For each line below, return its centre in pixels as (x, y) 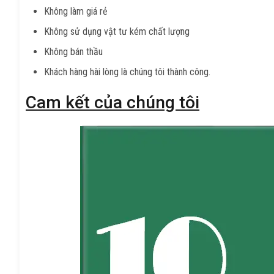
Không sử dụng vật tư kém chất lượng (117, 31)
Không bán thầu (73, 51)
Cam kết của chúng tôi (113, 102)
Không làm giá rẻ (76, 11)
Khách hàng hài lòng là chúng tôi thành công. (127, 72)
